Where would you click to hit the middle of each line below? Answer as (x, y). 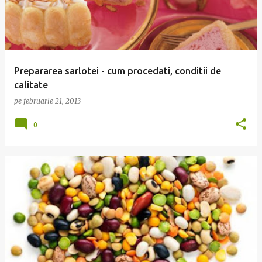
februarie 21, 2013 (52, 101)
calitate (31, 85)
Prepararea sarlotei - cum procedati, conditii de (118, 71)
